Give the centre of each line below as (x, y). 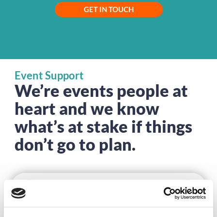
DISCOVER (79, 204)
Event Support (49, 75)
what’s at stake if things (104, 126)
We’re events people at (101, 90)
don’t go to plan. (75, 144)
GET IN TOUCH (108, 9)
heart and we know (87, 108)
